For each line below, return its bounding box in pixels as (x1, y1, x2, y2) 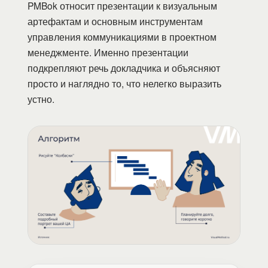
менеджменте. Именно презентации (28, 45, 188, 59)
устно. (28, 92, 54, 105)
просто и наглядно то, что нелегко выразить (28, 76, 221, 90)
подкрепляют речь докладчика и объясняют (28, 60, 220, 74)
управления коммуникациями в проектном (28, 29, 217, 43)
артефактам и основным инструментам (28, 14, 203, 28)
